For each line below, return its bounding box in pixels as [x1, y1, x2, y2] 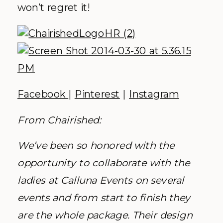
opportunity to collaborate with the [17, 157, 190, 170]
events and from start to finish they [17, 192, 191, 205]
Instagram [129, 88, 179, 101]
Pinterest [74, 88, 120, 101]
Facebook [17, 88, 69, 101]
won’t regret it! [17, 1, 90, 14]
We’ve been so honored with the [17, 139, 174, 152]
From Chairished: [17, 113, 101, 126]
